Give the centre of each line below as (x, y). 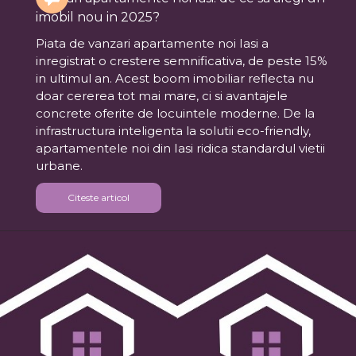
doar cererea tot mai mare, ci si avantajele (162, 96)
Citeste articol (99, 198)
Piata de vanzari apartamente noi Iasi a (152, 44)
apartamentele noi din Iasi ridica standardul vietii (180, 149)
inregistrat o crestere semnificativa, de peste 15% (182, 61)
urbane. (59, 166)
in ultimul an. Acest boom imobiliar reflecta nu (175, 79)
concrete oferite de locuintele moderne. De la (175, 114)
